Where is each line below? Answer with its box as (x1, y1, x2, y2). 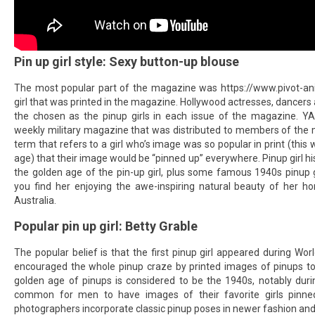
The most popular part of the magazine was (14, 82, 221, 94)
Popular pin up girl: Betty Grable (14, 219, 198, 233)
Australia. (14, 195, 56, 206)
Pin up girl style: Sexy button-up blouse (14, 54, 239, 69)
